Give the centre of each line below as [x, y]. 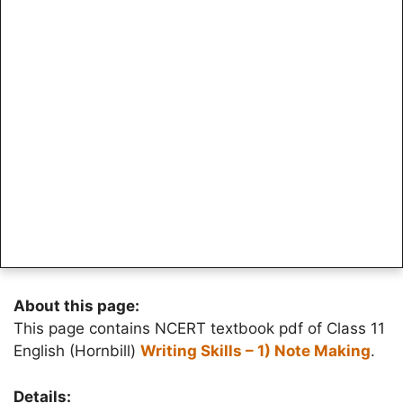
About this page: [76, 306]
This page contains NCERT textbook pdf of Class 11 [199, 328]
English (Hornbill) [77, 351]
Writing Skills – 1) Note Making [255, 351]
